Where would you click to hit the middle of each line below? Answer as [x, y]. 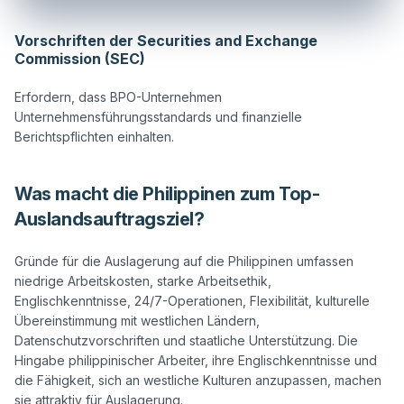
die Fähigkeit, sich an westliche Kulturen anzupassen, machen [198, 381]
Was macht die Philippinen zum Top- [167, 194]
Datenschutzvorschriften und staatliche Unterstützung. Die [186, 341]
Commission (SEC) [80, 59]
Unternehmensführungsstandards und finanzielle [158, 117]
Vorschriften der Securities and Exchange [166, 41]
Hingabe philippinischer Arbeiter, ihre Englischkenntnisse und [196, 361]
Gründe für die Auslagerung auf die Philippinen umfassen [184, 262]
